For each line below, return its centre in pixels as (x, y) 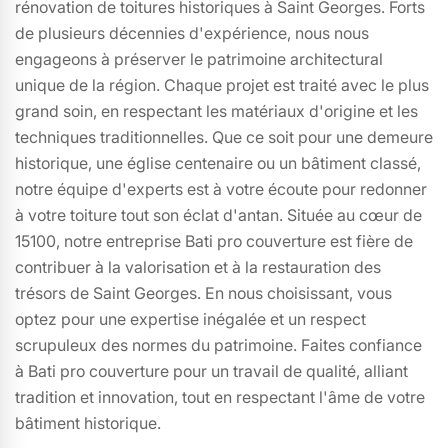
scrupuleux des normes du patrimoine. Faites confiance (218, 344)
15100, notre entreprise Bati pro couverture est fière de (214, 240)
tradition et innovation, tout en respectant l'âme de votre (220, 396)
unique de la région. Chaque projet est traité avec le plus (222, 84)
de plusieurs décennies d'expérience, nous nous (192, 32)
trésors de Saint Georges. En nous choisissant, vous (203, 292)
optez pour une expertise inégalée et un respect (190, 318)
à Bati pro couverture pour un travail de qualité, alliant (211, 370)
